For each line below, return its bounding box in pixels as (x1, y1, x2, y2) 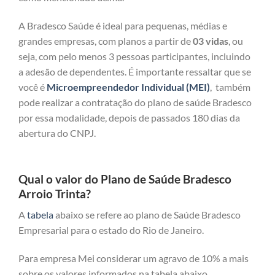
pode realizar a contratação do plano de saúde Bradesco (18, 96, 252, 108)
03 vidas (193, 34, 228, 47)
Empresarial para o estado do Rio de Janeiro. (18, 224, 204, 236)
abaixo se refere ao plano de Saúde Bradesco (53, 209, 241, 221)
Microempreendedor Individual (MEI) (47, 80, 210, 93)
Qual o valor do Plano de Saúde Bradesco (18, 171, 231, 186)
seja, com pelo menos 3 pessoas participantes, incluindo (18, 50, 250, 62)
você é (18, 80, 47, 93)
